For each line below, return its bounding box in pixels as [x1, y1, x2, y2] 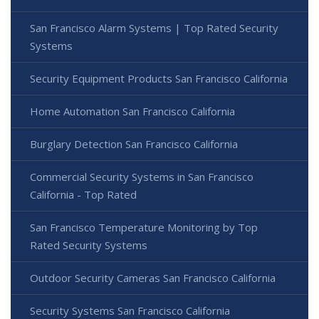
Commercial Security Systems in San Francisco [30, 169, 253, 184]
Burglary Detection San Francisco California [30, 137, 238, 152]
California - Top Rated [30, 187, 137, 202]
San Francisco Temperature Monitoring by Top [30, 220, 258, 235]
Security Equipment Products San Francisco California [30, 71, 288, 86]
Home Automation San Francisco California [30, 104, 235, 119]
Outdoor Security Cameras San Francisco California [30, 271, 276, 286]
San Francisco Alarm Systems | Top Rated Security [30, 21, 278, 36]
